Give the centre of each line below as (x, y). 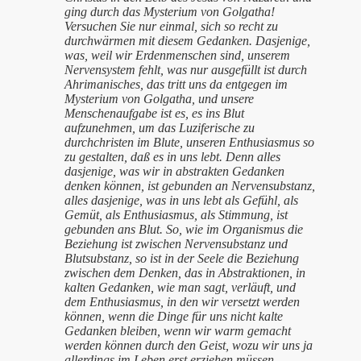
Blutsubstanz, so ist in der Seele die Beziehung (182, 258)
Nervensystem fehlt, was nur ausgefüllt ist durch (186, 70)
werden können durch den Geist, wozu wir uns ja (189, 345)
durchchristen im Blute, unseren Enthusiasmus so (189, 142)
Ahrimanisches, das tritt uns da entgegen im (176, 84)
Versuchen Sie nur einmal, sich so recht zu (171, 26)
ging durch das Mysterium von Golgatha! (170, 12)
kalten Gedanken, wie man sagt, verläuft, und (180, 287)
